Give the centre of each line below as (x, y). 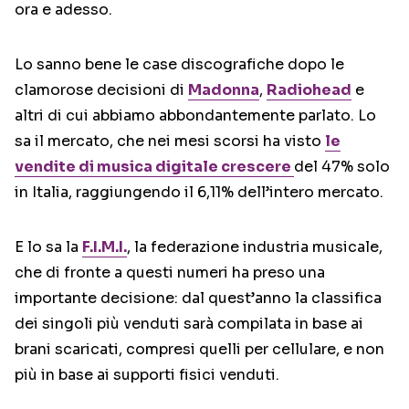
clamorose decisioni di (101, 90)
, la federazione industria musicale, (255, 247)
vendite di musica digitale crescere (154, 167)
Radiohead (309, 90)
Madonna (224, 90)
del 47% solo (342, 167)
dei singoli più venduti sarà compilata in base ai (189, 324)
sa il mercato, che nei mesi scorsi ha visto (170, 142)
